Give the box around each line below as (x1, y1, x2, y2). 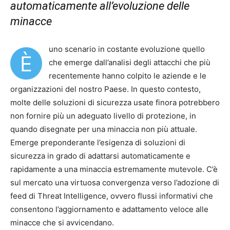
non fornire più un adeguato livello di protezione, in (10, 111, 196, 121)
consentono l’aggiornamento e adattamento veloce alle (10, 204, 208, 214)
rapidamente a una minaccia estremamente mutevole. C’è (10, 164, 218, 174)
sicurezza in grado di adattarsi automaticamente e (10, 151, 190, 161)
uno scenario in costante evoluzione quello (49, 44, 205, 54)
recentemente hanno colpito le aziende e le (49, 71, 206, 81)
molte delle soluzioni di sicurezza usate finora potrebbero (10, 98, 220, 107)
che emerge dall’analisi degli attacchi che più (49, 57, 210, 67)
